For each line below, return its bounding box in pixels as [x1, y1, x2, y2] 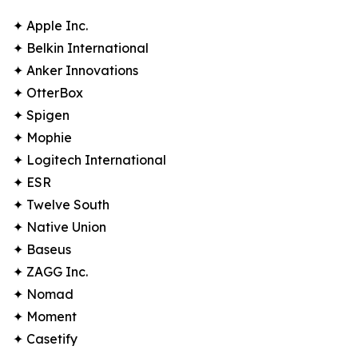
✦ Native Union [13, 219, 106, 236]
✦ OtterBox [13, 85, 83, 101]
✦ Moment [13, 308, 77, 325]
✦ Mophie [13, 129, 72, 146]
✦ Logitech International [13, 152, 166, 169]
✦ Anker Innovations [13, 62, 138, 79]
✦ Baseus [13, 241, 71, 258]
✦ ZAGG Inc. [13, 264, 88, 280]
